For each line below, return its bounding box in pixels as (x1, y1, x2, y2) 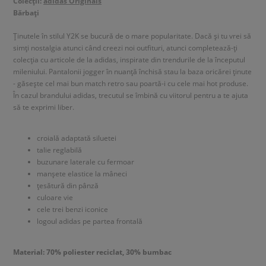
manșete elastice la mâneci (37, 168, 127, 178)
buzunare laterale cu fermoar (37, 156, 134, 166)
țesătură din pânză (37, 180, 99, 190)
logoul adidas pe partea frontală (37, 216, 142, 226)
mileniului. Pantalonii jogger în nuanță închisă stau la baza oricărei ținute (13, 66, 252, 76)
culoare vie (37, 192, 73, 202)
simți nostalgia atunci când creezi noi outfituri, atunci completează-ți (13, 42, 237, 52)
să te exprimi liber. (13, 102, 74, 112)
